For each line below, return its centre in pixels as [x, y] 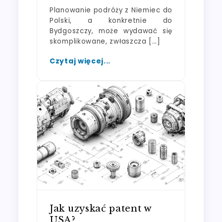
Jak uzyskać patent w [101, 208]
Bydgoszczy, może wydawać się [111, 31]
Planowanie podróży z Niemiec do [111, 10]
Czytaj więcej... [80, 61]
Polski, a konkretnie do [111, 20]
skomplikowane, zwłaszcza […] [105, 41]
